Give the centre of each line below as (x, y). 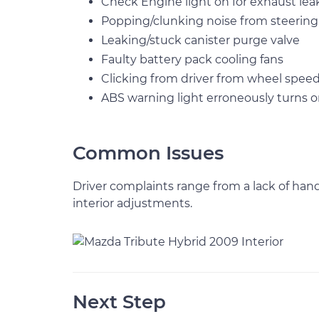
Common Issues (148, 153)
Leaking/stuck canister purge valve (200, 40)
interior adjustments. (132, 203)
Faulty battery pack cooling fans (192, 59)
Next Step (119, 302)
